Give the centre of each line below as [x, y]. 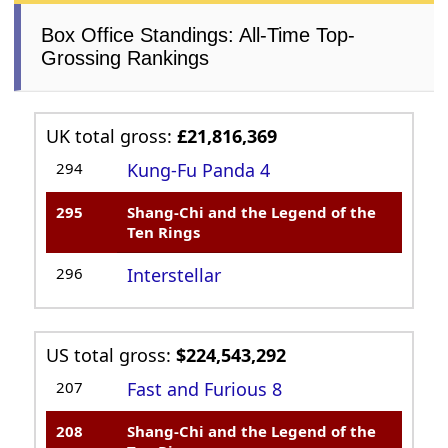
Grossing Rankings [125, 58]
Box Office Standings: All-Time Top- [198, 35]
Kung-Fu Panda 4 [199, 170]
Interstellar [174, 275]
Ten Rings [164, 232]
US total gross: [111, 355]
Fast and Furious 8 [205, 389]
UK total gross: [112, 136]
